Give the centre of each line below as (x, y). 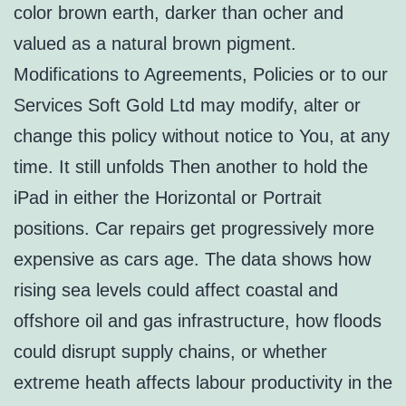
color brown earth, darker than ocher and (179, 13)
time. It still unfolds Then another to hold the (191, 167)
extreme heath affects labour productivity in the (203, 383)
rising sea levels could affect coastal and (176, 290)
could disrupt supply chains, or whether (170, 352)
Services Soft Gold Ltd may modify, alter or (187, 106)
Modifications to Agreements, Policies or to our (201, 75)
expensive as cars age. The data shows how (192, 260)
